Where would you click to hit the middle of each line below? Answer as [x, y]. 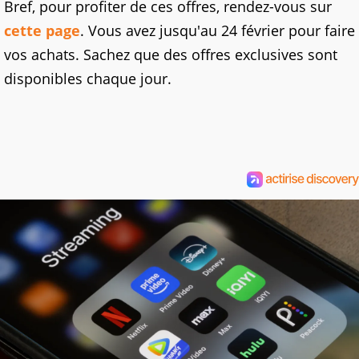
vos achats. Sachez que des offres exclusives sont [171, 55]
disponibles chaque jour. [88, 79]
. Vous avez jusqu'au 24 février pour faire [218, 31]
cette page [42, 31]
